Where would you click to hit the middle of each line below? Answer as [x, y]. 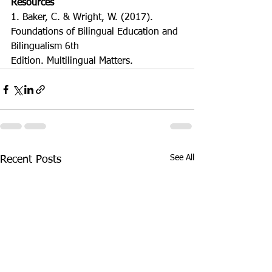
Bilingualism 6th [45, 47]
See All [182, 158]
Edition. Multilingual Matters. [72, 61]
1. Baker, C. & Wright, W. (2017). [83, 18]
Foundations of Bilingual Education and [96, 32]
